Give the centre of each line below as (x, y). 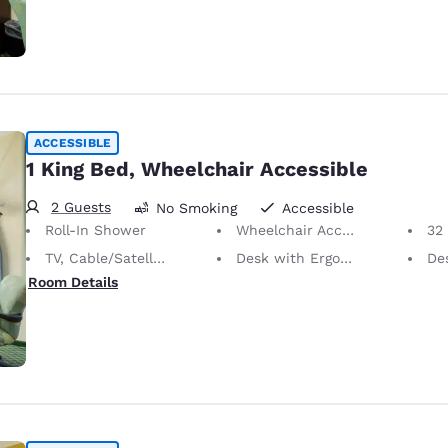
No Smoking (196, 207)
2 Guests (81, 207)
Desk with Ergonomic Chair (288, 258)
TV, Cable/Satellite (99, 258)
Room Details (73, 282)
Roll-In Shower (95, 230)
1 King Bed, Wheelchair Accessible (197, 169)
